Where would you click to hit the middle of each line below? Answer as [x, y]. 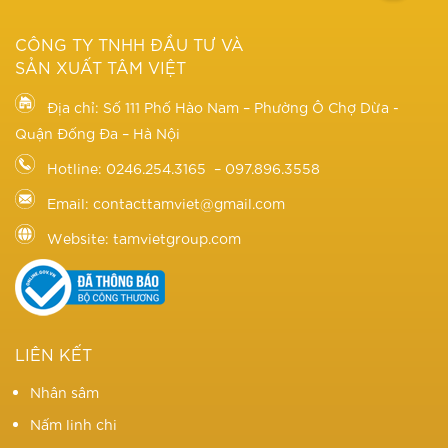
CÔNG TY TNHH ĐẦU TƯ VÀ [129, 44]
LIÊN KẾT [53, 354]
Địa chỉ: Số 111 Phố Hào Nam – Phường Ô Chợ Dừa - [221, 107]
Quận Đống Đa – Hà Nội [97, 133]
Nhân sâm [64, 392]
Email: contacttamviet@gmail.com [164, 203]
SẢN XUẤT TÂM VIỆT [100, 67]
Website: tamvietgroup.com [142, 238]
